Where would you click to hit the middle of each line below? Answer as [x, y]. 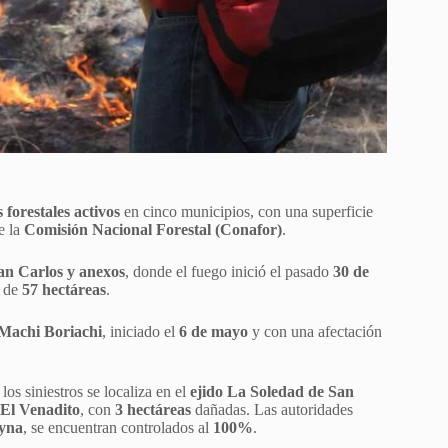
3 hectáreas [153, 409]
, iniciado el [140, 331]
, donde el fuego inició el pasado [229, 271]
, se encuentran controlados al [118, 427]
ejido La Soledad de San [272, 391]
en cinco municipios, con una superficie [246, 211]
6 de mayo [213, 331]
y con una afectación [315, 331]
